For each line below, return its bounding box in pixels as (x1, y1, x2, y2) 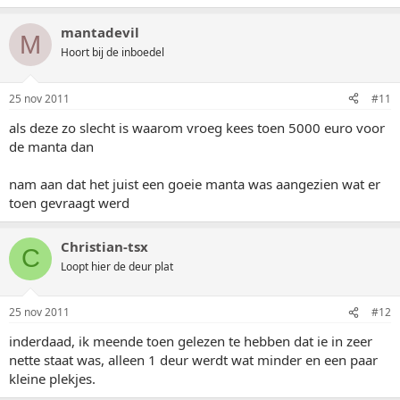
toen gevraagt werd (9, 193, 129, 212)
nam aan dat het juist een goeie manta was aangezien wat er (9, 174, 380, 193)
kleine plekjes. (9, 370, 96, 387)
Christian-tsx (61, 237, 148, 255)
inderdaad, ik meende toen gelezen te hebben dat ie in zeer (9, 332, 372, 350)
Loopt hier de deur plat (61, 258, 173, 274)
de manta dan (9, 137, 94, 155)
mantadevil (61, 23, 139, 41)
